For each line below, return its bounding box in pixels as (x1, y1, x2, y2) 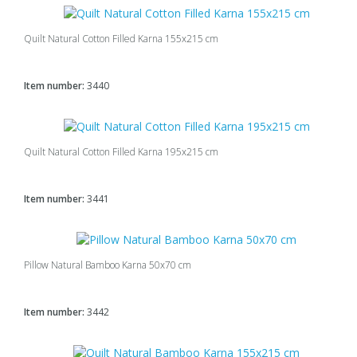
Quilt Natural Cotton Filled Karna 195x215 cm (24, 144, 218, 159)
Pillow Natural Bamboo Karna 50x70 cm (24, 258, 191, 273)
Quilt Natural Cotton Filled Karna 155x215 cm (24, 31, 218, 45)
